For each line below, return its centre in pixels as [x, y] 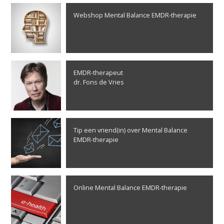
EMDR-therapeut [98, 72]
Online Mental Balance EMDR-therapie [130, 187]
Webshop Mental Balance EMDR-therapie [135, 15]
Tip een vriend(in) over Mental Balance [131, 130]
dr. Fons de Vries [99, 82]
